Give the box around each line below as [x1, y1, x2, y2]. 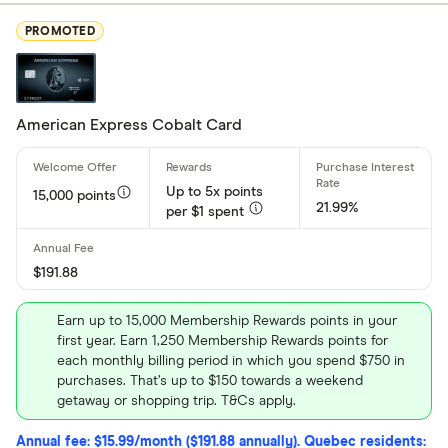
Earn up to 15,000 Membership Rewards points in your [57, 314, 397, 328]
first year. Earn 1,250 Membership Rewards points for [57, 334, 388, 348]
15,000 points [33, 189, 116, 203]
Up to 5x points [166, 185, 264, 199]
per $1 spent [166, 205, 249, 219]
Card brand [343, 203, 426, 219]
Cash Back [367, 45, 443, 61]
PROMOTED [25, 25, 95, 38]
